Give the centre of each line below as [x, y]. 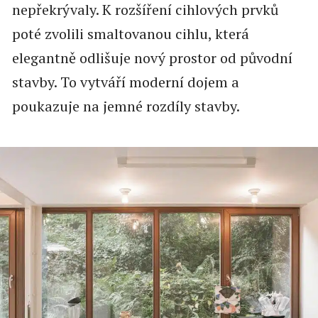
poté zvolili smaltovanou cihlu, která [130, 34]
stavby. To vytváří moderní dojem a [125, 82]
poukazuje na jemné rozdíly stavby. [127, 106]
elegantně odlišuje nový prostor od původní [152, 58]
